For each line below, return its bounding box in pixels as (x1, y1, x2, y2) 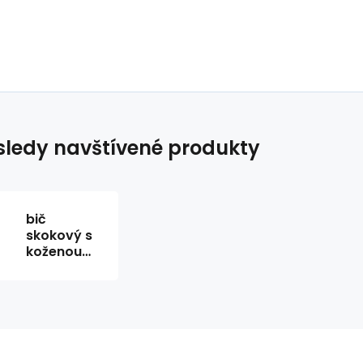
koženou (26, 242, 82, 261)
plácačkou (26, 258, 96, 277)
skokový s (26, 226, 92, 245)
